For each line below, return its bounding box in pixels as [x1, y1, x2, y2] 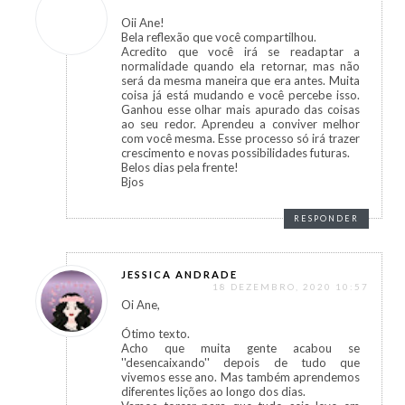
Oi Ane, [121, 297, 160, 313]
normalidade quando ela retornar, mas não [121, 59, 360, 74]
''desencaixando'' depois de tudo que [121, 355, 360, 371]
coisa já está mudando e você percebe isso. [121, 88, 360, 103]
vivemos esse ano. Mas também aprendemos [121, 370, 360, 385]
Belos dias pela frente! [121, 160, 239, 175]
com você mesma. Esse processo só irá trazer [121, 131, 360, 146]
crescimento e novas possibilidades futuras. [121, 146, 350, 161]
